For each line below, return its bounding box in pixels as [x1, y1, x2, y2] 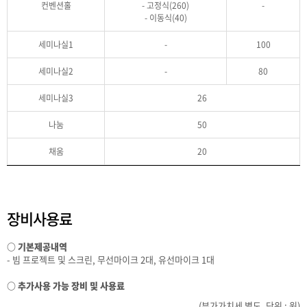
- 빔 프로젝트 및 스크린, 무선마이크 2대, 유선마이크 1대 [7, 253, 214, 266]
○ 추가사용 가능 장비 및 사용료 [7, 279, 125, 292]
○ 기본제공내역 [7, 240, 67, 253]
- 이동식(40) [144, 12, 187, 24]
